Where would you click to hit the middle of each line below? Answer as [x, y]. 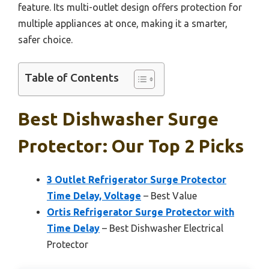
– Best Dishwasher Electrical [162, 228]
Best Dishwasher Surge [118, 119]
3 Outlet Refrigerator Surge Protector [137, 180]
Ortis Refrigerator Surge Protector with [141, 212]
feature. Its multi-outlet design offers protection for [130, 8]
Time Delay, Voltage [94, 196]
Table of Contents [72, 78]
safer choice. [45, 40]
